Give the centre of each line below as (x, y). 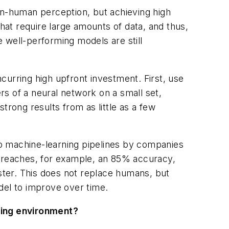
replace (98, 173)
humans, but (143, 173)
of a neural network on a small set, (87, 93)
